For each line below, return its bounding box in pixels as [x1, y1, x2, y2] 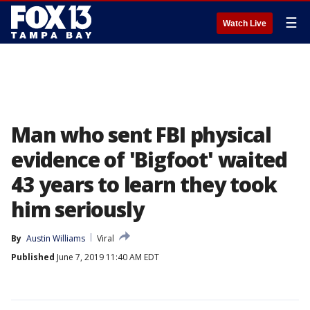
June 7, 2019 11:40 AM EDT [55, 251, 159, 263]
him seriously [11, 195, 144, 224]
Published [11, 251, 55, 263]
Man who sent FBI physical [11, 120, 271, 149]
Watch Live [223, 19, 266, 28]
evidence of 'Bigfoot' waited [11, 145, 287, 174]
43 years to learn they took [11, 170, 277, 199]
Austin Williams [26, 232, 85, 244]
